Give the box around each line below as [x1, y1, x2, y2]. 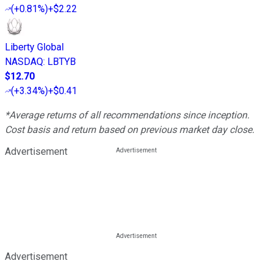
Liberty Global [5, 41, 64, 53]
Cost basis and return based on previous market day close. [5, 124, 254, 136]
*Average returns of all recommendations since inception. [5, 109, 250, 121]
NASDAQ [5, 56, 43, 68]
